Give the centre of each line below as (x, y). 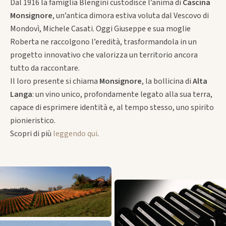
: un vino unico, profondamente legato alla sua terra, (122, 94)
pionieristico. (33, 120)
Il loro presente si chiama (54, 81)
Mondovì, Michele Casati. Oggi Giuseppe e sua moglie (100, 29)
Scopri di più (31, 133)
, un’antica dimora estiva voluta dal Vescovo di (130, 15)
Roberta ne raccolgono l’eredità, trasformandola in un (103, 42)
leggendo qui (75, 133)
